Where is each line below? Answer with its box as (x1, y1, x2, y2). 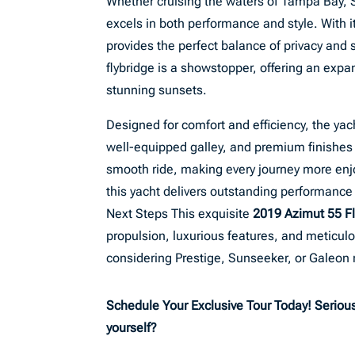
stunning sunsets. (106, 82, 208, 97)
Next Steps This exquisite (106, 206, 254, 221)
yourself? (106, 320, 161, 335)
